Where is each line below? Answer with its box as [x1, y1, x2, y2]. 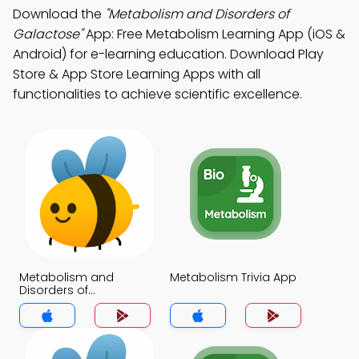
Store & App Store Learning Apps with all [13, 65, 260, 83]
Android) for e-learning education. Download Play [13, 45, 324, 63]
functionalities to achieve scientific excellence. [13, 85, 302, 103]
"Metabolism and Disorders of [105, 5, 289, 23]
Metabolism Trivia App [170, 269, 296, 285]
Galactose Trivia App [19, 295, 139, 311]
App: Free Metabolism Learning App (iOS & [83, 25, 345, 43]
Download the [13, 5, 105, 23]
